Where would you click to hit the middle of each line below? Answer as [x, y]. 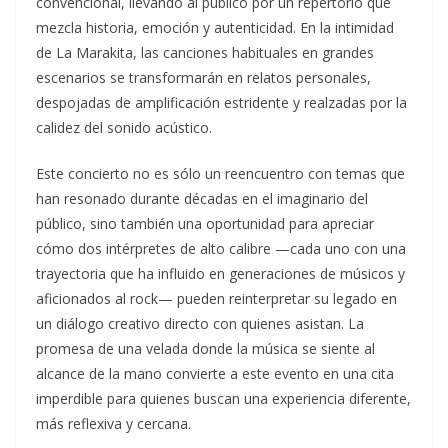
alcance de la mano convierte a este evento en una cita [215, 374]
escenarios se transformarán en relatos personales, [203, 78]
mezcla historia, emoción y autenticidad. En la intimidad [215, 28]
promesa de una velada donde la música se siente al [205, 349]
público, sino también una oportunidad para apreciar [205, 224]
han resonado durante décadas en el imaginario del [202, 199]
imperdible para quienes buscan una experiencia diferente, [223, 399]
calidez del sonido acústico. [124, 128]
